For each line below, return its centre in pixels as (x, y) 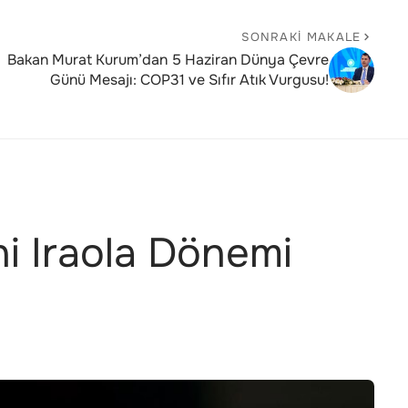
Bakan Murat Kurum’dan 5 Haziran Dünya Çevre (168, 59)
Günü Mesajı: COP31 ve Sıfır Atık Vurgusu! (189, 79)
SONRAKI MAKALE (301, 36)
